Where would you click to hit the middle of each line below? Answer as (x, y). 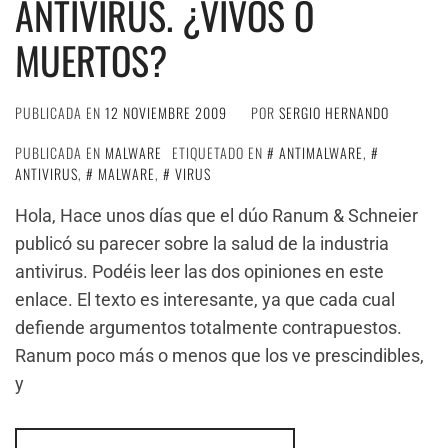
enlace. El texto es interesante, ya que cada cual (205, 299)
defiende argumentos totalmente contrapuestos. (208, 327)
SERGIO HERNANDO (334, 112)
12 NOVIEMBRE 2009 (166, 112)
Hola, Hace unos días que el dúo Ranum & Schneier (216, 215)
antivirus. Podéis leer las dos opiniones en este (199, 271)
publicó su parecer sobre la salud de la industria (202, 243)
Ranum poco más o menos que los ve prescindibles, (219, 355)
